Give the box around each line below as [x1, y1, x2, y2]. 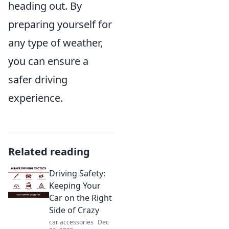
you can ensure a [8, 54, 88, 68]
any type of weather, [8, 36, 103, 50]
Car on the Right [49, 192, 112, 204]
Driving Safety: [49, 168, 105, 179]
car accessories [49, 218, 94, 227]
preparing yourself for [8, 17, 112, 32]
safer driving [8, 73, 67, 87]
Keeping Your [49, 180, 101, 192]
